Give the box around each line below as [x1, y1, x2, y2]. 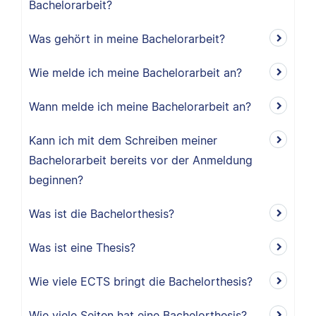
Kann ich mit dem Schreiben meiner [29, 133, 217, 147]
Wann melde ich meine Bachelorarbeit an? [29, 99, 251, 114]
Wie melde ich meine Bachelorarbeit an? [29, 66, 242, 80]
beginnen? [29, 173, 83, 187]
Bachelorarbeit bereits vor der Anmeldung [29, 153, 253, 167]
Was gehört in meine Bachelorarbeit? [29, 32, 225, 46]
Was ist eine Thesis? [29, 241, 135, 255]
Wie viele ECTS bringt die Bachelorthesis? [29, 274, 253, 288]
